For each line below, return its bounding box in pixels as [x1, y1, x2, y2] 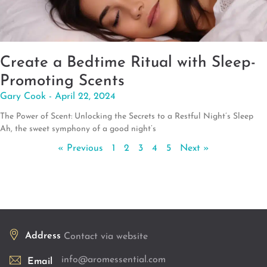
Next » [180, 143, 209, 153]
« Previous [58, 143, 103, 153]
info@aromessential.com [61, 254, 166, 265]
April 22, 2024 [55, 91, 116, 101]
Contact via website [64, 231, 148, 241]
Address [25, 231, 61, 241]
